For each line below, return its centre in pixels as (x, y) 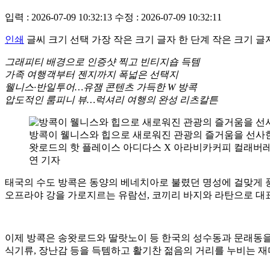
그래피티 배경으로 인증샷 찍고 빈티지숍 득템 (102, 61)
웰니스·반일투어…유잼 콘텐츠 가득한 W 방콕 (101, 87)
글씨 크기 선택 (58, 39)
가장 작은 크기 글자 (134, 39)
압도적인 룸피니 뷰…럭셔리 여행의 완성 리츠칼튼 (111, 99)
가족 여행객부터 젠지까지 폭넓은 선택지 (92, 74)
